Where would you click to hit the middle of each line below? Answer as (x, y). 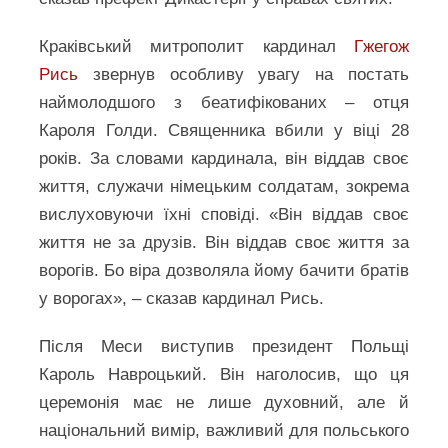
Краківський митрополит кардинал (196, 46)
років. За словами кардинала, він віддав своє (224, 158)
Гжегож (381, 46)
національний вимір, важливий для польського (224, 430)
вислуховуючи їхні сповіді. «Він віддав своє (224, 214)
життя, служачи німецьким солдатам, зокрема (224, 186)
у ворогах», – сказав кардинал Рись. (182, 298)
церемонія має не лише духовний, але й (224, 402)
